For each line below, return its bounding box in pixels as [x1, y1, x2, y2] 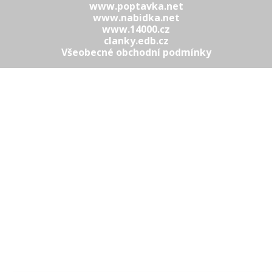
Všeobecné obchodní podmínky [61, 46, 211, 59]
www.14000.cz [102, 22, 170, 36]
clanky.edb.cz [103, 34, 169, 47]
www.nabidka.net [92, 11, 180, 24]
